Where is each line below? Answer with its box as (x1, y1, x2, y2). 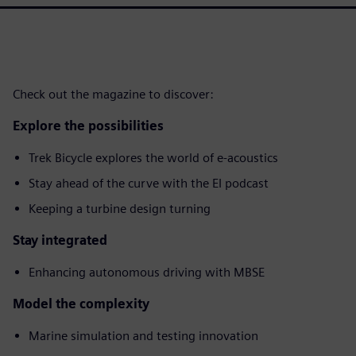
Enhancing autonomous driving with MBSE (29, 265, 265, 280)
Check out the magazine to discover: (13, 87, 214, 102)
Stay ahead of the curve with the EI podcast (29, 176, 269, 191)
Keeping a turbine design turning (29, 201, 211, 216)
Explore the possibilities (13, 118, 164, 133)
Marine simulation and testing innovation (29, 328, 258, 343)
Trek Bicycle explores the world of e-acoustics (29, 150, 278, 165)
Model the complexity (13, 296, 149, 311)
